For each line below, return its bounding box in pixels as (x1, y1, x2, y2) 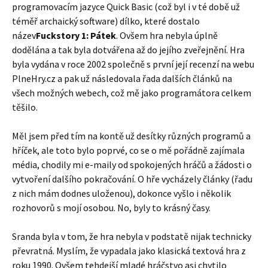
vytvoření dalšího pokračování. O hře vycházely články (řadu (12, 173, 252, 185)
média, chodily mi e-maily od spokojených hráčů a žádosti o (12, 159, 252, 170)
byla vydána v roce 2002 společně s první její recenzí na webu (12, 58, 254, 70)
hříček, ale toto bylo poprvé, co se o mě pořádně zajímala (12, 144, 245, 156)
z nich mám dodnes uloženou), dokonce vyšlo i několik (12, 187, 231, 199)
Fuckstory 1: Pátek (36, 29, 116, 41)
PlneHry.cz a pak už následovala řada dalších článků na (12, 72, 232, 84)
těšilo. (12, 101, 38, 113)
